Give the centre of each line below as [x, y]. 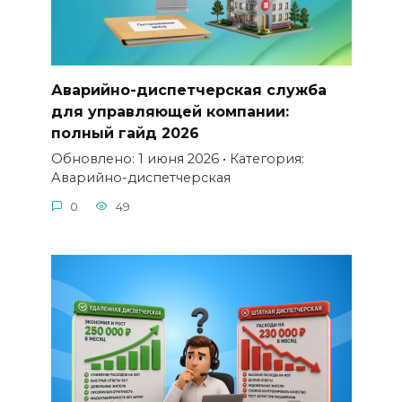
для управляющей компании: [170, 111]
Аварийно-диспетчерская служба [188, 90]
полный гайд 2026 [125, 133]
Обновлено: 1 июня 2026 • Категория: [177, 159]
